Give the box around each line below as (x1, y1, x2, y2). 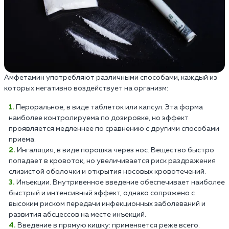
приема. (9, 136, 36, 144)
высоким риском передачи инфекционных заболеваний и (9, 200, 205, 208)
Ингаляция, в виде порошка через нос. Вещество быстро (17, 147, 214, 154)
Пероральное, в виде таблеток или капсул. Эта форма (16, 104, 203, 111)
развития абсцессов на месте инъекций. (9, 211, 146, 219)
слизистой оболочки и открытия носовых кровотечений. (9, 168, 206, 176)
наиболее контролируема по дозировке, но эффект (9, 114, 189, 122)
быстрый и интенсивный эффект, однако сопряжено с (9, 190, 195, 197)
